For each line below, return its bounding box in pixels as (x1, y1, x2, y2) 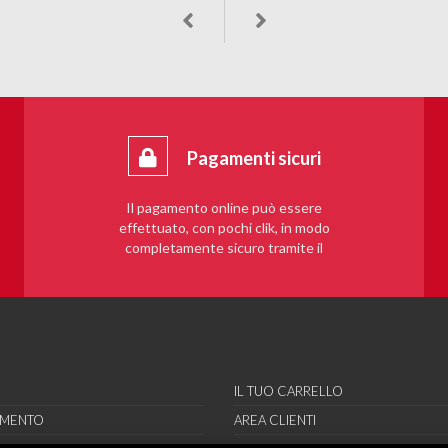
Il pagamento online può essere (126, 198, 322, 216)
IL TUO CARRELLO (233, 382, 343, 399)
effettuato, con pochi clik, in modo (118, 218, 330, 236)
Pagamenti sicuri (186, 146, 321, 169)
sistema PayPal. (175, 258, 273, 276)
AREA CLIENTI (233, 411, 316, 428)
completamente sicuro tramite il (125, 238, 323, 256)
